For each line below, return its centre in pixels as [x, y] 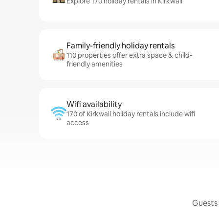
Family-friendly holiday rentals [120, 46]
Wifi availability [94, 104]
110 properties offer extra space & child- [129, 55]
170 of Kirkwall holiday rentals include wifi [131, 114]
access [78, 123]
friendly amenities [95, 64]
